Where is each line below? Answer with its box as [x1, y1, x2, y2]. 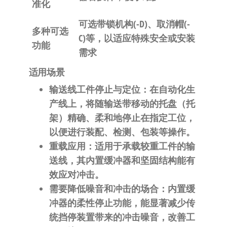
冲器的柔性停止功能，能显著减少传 [49, 197, 195, 209]
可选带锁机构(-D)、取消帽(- [78, 18, 190, 30]
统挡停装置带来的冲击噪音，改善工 [49, 211, 195, 223]
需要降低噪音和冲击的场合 [49, 182, 159, 195]
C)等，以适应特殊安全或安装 [78, 32, 195, 44]
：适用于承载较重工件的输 [85, 140, 195, 152]
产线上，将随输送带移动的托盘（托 [49, 97, 195, 109]
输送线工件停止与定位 [49, 83, 140, 95]
